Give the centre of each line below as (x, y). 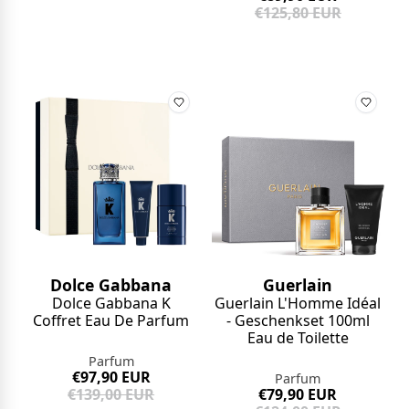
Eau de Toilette (298, 338)
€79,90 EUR (298, 395)
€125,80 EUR (298, 12)
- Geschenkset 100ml (298, 321)
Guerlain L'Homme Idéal (298, 304)
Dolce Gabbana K (111, 304)
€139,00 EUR (111, 395)
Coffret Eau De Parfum (111, 321)
